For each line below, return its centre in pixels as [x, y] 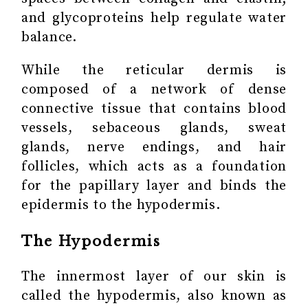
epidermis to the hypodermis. [121, 205]
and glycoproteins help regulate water [154, 18]
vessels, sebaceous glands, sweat [154, 128]
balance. [49, 37]
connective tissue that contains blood [154, 109]
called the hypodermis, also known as [154, 296]
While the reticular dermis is [154, 70]
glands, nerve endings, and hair [154, 147]
